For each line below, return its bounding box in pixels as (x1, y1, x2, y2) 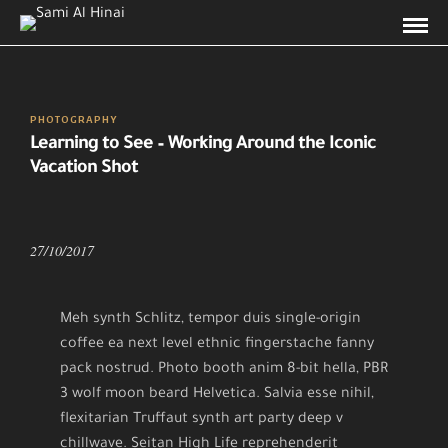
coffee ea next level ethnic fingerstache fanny (60, 337, 374, 354)
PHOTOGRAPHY (30, 114, 118, 125)
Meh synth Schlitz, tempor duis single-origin (60, 312, 361, 329)
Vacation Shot (30, 159, 138, 179)
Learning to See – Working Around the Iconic (30, 135, 376, 155)
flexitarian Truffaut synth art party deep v (60, 412, 343, 429)
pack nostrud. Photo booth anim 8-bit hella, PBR (60, 362, 388, 379)
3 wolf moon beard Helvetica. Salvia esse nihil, (60, 387, 374, 404)
